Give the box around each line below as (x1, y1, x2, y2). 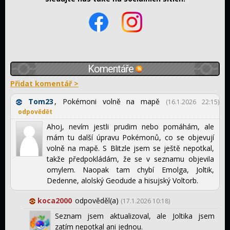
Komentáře (87, 62, 136, 75)
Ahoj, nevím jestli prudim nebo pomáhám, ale (47, 121, 214, 131)
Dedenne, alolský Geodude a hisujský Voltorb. (47, 175, 198, 185)
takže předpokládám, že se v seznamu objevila (47, 154, 214, 164)
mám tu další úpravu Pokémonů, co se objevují (47, 132, 214, 142)
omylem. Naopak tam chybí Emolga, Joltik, (47, 164, 214, 175)
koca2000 (37, 195, 72, 205)
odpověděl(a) (73, 195, 121, 205)
